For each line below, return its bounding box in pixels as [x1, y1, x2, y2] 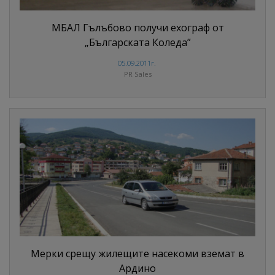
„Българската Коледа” [84, 36, 191, 50]
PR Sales [123, 69, 152, 79]
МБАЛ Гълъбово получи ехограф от [51, 21, 224, 35]
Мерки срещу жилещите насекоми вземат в [31, 247, 244, 261]
